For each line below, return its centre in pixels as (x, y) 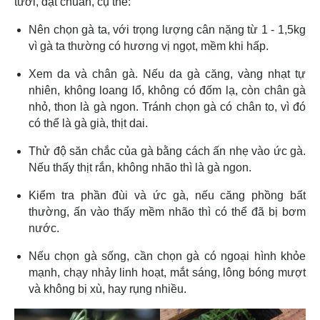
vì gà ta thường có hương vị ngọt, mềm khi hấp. (150, 46)
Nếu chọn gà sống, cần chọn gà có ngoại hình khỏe (167, 256)
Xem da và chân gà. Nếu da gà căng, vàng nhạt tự (167, 74)
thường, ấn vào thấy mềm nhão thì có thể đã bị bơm (167, 211)
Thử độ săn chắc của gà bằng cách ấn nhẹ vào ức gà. (167, 151)
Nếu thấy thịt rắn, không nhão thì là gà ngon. (140, 167)
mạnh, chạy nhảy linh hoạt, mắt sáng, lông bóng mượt (167, 272)
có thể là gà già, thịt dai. (90, 123)
